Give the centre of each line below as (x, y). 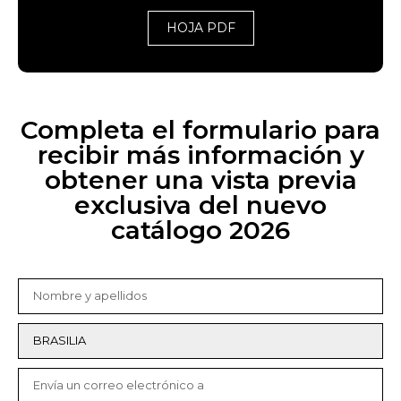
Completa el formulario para (200, 129)
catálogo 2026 (200, 230)
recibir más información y (200, 154)
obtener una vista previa (200, 179)
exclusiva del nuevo (200, 205)
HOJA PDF (200, 27)
